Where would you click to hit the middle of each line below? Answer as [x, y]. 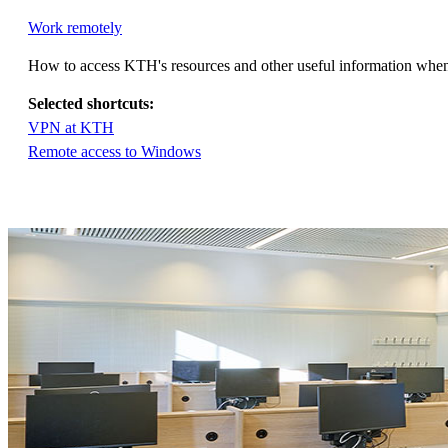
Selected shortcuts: [91, 104]
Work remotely [75, 28]
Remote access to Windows [114, 152]
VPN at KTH [71, 128]
